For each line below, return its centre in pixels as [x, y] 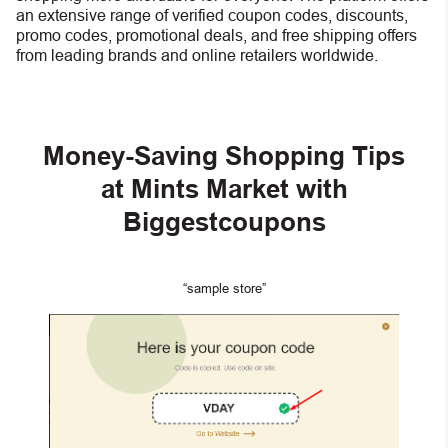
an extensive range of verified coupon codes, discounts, [212, 15]
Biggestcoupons [224, 222]
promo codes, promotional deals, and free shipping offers [216, 35]
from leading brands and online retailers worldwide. [197, 55]
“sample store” [224, 288]
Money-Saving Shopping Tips [224, 156]
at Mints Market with [224, 189]
